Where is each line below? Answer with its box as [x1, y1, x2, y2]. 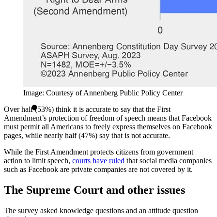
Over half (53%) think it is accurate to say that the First [4, 105, 170, 113]
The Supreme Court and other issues [4, 183, 185, 196]
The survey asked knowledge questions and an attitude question [4, 206, 198, 215]
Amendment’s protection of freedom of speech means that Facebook [4, 113, 212, 122]
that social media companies [124, 156, 212, 165]
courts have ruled [72, 156, 124, 165]
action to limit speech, [4, 156, 72, 165]
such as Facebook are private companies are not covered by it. [4, 165, 193, 173]
